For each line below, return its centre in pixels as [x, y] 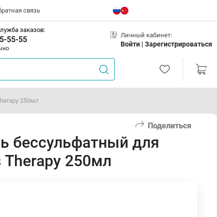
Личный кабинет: [146, 35]
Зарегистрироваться [178, 44]
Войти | [133, 44]
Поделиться [170, 125]
